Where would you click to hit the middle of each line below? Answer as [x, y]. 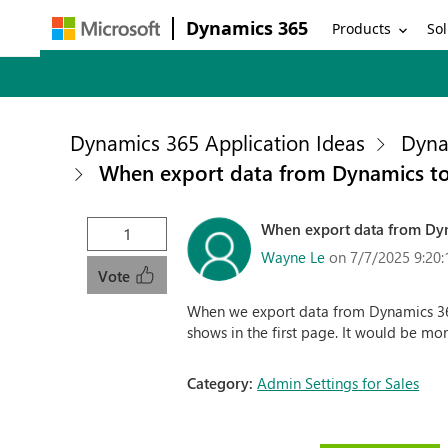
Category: [222, 383]
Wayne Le [293, 256]
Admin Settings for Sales [338, 383]
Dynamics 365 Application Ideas [218, 142]
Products [362, 28]
